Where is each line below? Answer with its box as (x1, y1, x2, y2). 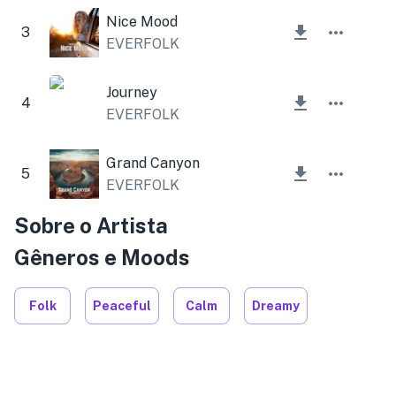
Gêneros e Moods (14, 245, 190, 270)
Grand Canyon (106, 154, 200, 171)
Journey (106, 83, 157, 101)
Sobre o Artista (14, 213, 168, 238)
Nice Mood (106, 12, 178, 30)
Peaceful (93, 299, 151, 313)
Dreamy (252, 299, 300, 313)
